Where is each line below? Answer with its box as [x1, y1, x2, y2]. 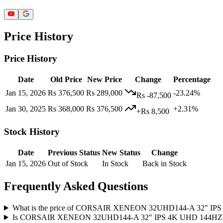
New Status [102, 148, 140, 157]
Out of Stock [48, 159, 88, 168]
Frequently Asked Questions [4, 180, 148, 193]
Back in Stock [142, 159, 187, 168]
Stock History [4, 126, 60, 137]
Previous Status [48, 148, 100, 157]
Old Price [50, 75, 82, 84]
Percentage [173, 75, 211, 84]
